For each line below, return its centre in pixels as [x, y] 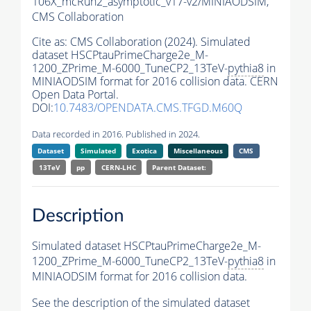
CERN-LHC [118, 168]
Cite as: [51, 42]
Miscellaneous [198, 151]
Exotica [145, 151]
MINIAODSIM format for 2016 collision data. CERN [155, 82]
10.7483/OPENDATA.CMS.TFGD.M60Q [148, 108]
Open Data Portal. [75, 95]
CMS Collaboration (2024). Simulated [160, 42]
